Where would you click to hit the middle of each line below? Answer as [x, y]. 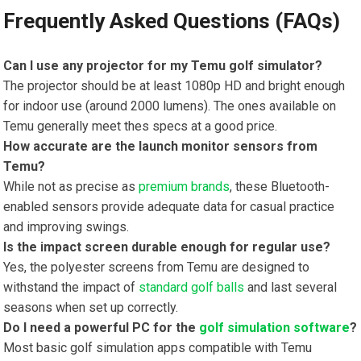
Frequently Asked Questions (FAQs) [172, 21]
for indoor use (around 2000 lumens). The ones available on [170, 106]
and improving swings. [66, 227]
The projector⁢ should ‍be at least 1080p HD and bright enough [174, 86]
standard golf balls [192, 288]
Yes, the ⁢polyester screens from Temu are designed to [157, 268]
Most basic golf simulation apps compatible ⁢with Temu [158, 348]
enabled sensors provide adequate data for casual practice [169, 207]
